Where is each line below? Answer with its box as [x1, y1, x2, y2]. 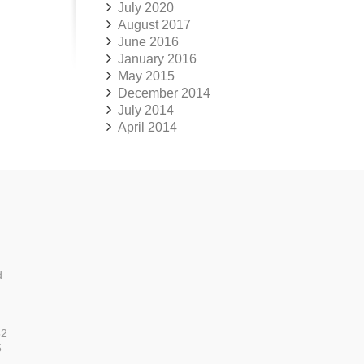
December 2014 [118, 86, 210, 100]
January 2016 [118, 52, 197, 66]
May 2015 [118, 69, 175, 83]
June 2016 [118, 35, 179, 49]
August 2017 [118, 18, 191, 32]
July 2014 [118, 103, 174, 117]
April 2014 [118, 120, 177, 134]
